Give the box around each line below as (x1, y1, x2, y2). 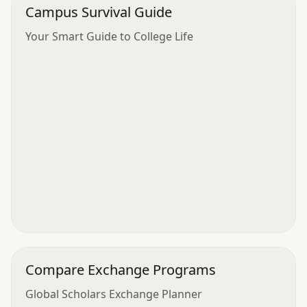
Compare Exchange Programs (25, 260, 216, 279)
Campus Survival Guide (25, 2, 172, 21)
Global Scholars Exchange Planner (25, 286, 202, 302)
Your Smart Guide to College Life (25, 28, 193, 44)
